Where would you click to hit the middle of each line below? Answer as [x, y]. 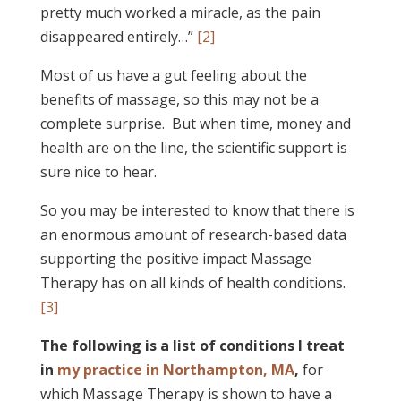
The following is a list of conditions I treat [192, 345]
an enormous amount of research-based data [193, 234]
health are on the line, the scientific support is [193, 147]
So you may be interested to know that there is [197, 210]
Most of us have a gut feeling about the [173, 75]
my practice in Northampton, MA [175, 369]
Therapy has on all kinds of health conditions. [192, 282]
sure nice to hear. [98, 171]
